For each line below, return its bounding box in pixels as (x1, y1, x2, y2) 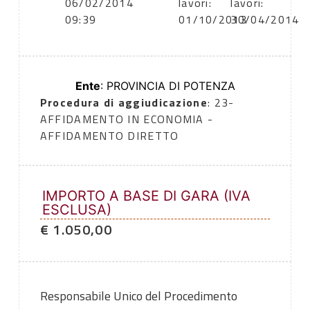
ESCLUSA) (42, 201, 111, 219)
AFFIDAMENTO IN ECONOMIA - (39, 111, 214, 128)
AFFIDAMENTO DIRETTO (39, 127, 179, 145)
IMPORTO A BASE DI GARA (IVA (42, 188, 250, 205)
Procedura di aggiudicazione (39, 94, 208, 111)
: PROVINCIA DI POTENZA (100, 79, 235, 93)
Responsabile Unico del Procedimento (39, 286, 237, 306)
